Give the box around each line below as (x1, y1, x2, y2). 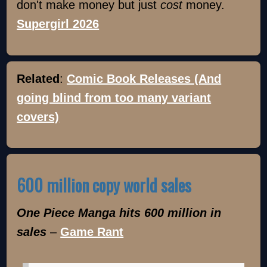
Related (17, 72, 60, 85)
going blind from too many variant (17, 91, 212, 104)
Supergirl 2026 (17, 17, 100, 31)
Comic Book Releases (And (67, 72, 222, 85)
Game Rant (60, 225, 124, 239)
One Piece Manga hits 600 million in (17, 206, 222, 220)
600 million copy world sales (17, 173, 192, 198)
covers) (17, 110, 60, 123)
